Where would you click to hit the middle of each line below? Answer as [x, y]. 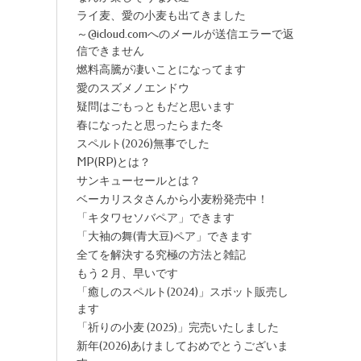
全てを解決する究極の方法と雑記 [161, 255]
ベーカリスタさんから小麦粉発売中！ [172, 199]
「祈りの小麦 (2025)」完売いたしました [177, 328]
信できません [110, 51]
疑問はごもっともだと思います [155, 107]
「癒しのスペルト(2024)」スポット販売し [182, 292]
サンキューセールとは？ [138, 181]
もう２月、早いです [127, 274]
